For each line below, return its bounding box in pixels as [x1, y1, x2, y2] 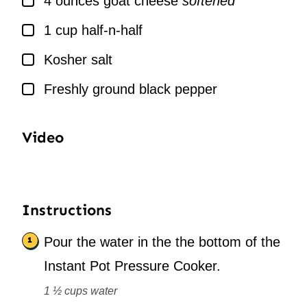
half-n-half [82, 22, 143, 38]
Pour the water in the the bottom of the [44, 234, 280, 249]
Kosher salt [44, 51, 112, 67]
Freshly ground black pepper [44, 81, 217, 97]
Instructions [22, 200, 116, 219]
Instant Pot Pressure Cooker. [44, 258, 221, 273]
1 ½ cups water [44, 284, 117, 297]
